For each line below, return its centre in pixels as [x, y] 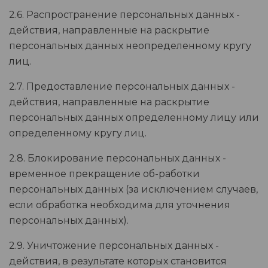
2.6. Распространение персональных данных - [124, 15]
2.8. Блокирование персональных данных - [118, 159]
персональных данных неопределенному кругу [130, 46]
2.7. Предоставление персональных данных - [122, 87]
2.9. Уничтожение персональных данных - [114, 246]
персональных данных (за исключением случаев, [133, 190]
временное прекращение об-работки [104, 174]
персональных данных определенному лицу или [134, 118]
